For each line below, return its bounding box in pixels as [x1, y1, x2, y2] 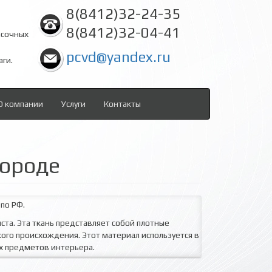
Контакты [104, 99, 141, 109]
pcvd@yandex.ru [66, 49, 171, 65]
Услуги [61, 99, 86, 109]
